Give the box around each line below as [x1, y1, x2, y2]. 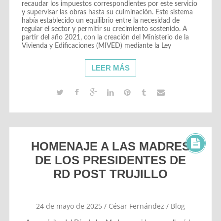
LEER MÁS [91, 63, 130, 72]
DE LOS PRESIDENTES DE [35, 153, 186, 167]
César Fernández [108, 201, 164, 211]
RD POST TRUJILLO [53, 167, 168, 181]
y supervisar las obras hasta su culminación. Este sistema [21, 8, 193, 16]
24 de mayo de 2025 [36, 201, 102, 211]
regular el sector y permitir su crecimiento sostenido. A [21, 25, 187, 33]
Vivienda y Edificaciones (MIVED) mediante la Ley [21, 42, 171, 49]
